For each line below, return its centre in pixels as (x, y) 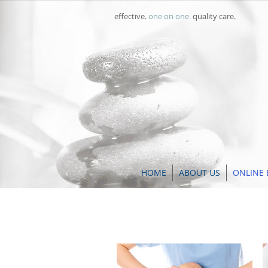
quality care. (214, 16)
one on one (169, 16)
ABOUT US (200, 173)
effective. (131, 16)
